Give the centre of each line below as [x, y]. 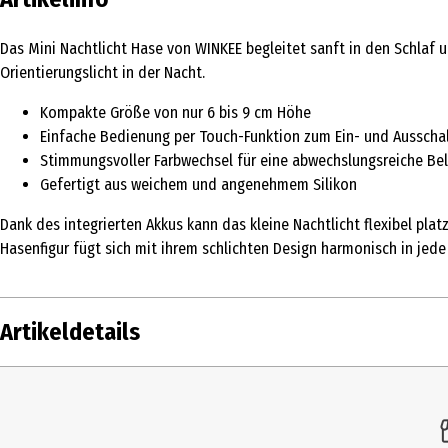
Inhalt [28, 390]
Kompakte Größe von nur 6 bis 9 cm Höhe [175, 112]
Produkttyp [48, 431]
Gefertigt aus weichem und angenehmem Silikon [198, 184]
